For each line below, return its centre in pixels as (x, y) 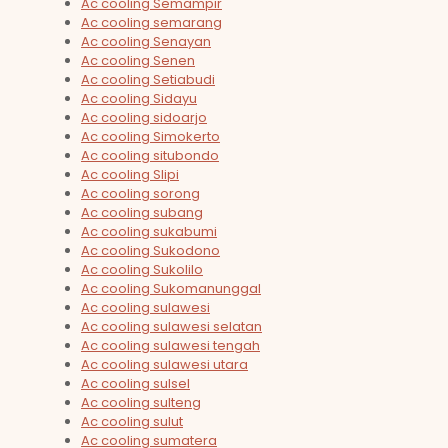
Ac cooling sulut (132, 422)
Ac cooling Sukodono (150, 251)
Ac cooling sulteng (141, 403)
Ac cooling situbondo (150, 156)
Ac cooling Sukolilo (142, 270)
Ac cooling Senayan (146, 42)
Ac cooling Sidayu (139, 99)
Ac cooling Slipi (130, 175)
